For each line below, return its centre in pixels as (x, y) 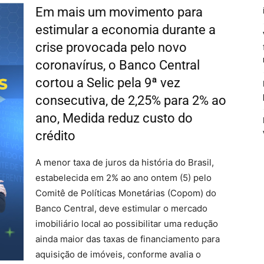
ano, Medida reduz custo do (114, 118)
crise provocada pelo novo (111, 47)
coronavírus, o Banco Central (118, 65)
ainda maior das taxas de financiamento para (128, 239)
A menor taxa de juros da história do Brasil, (125, 162)
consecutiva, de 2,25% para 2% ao (131, 100)
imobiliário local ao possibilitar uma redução (127, 224)
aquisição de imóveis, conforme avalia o (118, 254)
